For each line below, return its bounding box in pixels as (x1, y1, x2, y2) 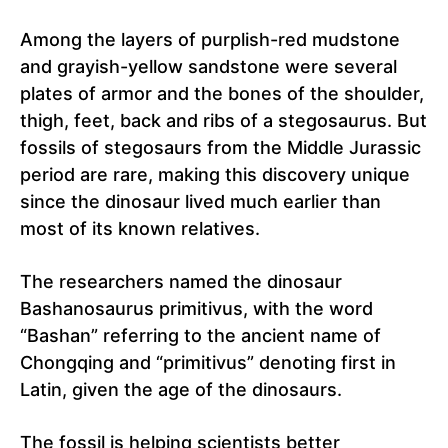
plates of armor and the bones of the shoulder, (20, 83, 424, 105)
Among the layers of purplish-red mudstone (20, 29, 400, 51)
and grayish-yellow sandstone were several (20, 56, 397, 78)
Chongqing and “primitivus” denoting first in (20, 352, 396, 374)
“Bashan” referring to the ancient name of (20, 325, 381, 347)
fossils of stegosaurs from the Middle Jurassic (20, 137, 421, 159)
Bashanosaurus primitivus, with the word (20, 298, 373, 320)
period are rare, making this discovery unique (20, 164, 410, 186)
